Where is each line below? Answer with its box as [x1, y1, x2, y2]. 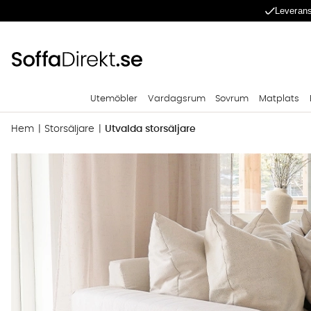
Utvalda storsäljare [105, 124, 196, 134]
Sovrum [215, 94, 249, 103]
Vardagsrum [147, 94, 205, 103]
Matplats [259, 94, 299, 103]
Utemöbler [90, 94, 137, 103]
